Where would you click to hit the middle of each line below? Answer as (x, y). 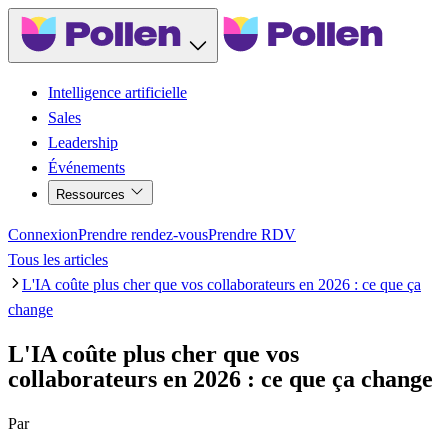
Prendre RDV (252, 234)
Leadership (83, 142)
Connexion (43, 234)
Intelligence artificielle (117, 92)
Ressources (92, 194)
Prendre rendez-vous (143, 234)
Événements (86, 167)
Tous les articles (58, 259)
